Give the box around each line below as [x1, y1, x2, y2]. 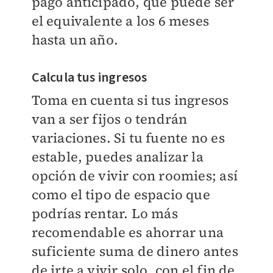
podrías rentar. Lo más [31, 204, 178, 223]
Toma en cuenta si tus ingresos [31, 91, 229, 110]
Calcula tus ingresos [31, 68, 147, 88]
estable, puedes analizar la [31, 147, 204, 166]
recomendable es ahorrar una [31, 223, 224, 242]
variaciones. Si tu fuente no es [31, 129, 225, 147]
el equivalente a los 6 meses [31, 12, 210, 30]
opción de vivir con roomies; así [31, 166, 238, 185]
